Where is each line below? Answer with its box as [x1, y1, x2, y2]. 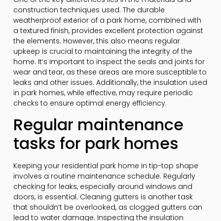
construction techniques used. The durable [13, 4, 165, 15]
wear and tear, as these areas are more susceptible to [13, 67, 207, 77]
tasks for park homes [13, 132, 179, 154]
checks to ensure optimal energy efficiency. [13, 98, 167, 108]
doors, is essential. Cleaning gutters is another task [13, 191, 193, 202]
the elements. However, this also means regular [13, 36, 180, 46]
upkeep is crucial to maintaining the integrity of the [13, 46, 192, 56]
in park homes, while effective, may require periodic [13, 87, 193, 98]
